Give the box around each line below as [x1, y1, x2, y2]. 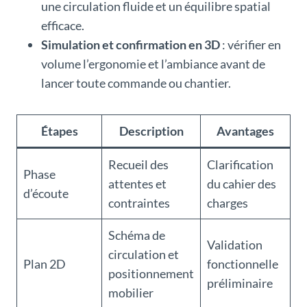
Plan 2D [23, 256, 66, 271]
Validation [207, 236, 262, 252]
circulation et [108, 246, 179, 262]
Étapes [40, 123, 78, 138]
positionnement [108, 265, 194, 281]
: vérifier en [220, 36, 281, 52]
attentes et [108, 175, 167, 191]
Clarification [207, 156, 273, 172]
